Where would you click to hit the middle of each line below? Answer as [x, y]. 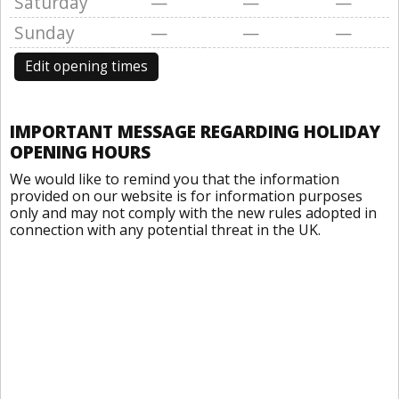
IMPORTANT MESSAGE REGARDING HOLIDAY [195, 131]
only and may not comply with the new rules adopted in [193, 213]
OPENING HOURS [80, 152]
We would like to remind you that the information [175, 179]
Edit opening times [86, 66]
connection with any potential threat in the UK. [165, 230]
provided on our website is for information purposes [186, 196]
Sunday [45, 33]
